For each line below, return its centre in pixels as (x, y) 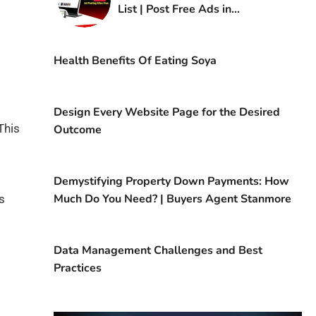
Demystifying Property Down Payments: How (171, 182)
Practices (77, 268)
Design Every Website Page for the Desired (166, 113)
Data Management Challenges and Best (158, 251)
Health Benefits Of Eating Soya (135, 61)
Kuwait (136, 27)
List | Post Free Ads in (174, 10)
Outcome (77, 130)
